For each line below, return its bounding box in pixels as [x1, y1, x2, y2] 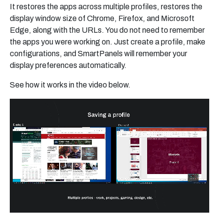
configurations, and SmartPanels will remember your [10, 49, 187, 58]
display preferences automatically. [10, 61, 128, 70]
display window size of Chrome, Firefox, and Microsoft [10, 14, 195, 23]
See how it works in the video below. [10, 81, 131, 89]
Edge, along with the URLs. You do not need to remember [10, 26, 205, 35]
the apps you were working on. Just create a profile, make [10, 38, 205, 46]
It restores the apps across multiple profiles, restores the [10, 2, 202, 11]
